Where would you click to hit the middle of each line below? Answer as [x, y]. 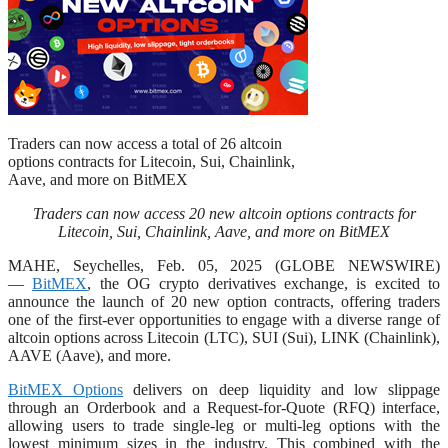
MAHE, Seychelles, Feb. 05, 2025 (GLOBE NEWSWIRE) [224, 265]
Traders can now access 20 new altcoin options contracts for [224, 213]
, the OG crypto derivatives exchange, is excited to [264, 283]
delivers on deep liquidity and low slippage [281, 389]
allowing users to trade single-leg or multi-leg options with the [224, 425]
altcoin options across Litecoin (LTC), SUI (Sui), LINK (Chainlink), [224, 337]
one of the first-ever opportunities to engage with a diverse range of [224, 319]
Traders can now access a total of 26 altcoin [145, 143]
